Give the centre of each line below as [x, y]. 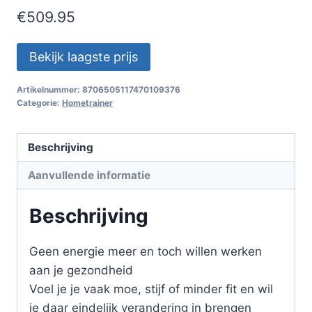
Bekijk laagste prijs [84, 56]
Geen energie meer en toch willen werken [146, 252]
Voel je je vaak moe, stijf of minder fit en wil [151, 289]
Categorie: [39, 102]
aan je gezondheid [81, 271]
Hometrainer [87, 102]
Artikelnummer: [49, 89]
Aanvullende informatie [89, 175]
